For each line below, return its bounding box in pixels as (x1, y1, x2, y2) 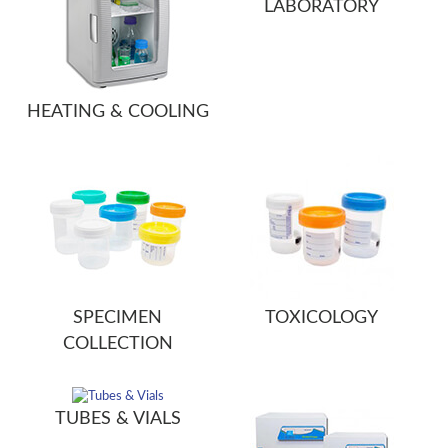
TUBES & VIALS (54, 410, 181, 428)
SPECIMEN (73, 309, 163, 327)
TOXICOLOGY (265, 309, 379, 327)
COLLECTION (62, 335, 173, 353)
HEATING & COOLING (26, 103, 209, 121)
